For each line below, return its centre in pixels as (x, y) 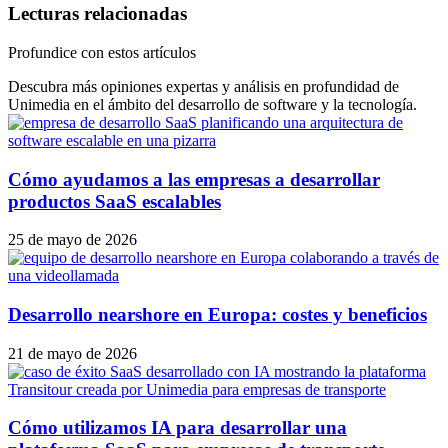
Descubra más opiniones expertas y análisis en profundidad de (203, 86)
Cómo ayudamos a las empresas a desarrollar (194, 179)
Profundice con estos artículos (102, 52)
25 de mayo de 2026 (72, 240)
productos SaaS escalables (114, 201)
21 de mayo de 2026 (72, 353)
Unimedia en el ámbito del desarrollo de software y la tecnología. (212, 104)
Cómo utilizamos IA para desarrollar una (177, 428)
